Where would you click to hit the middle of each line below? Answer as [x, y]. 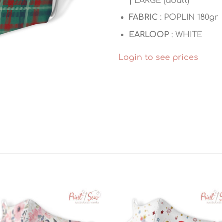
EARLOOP [150, 34]
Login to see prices [158, 57]
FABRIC [143, 18]
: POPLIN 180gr [188, 18]
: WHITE [187, 34]
